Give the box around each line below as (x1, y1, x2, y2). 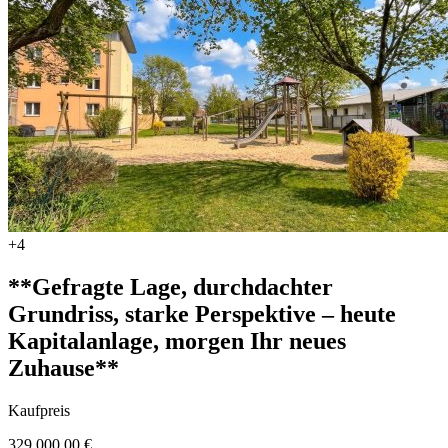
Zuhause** (8, 354, 119, 381)
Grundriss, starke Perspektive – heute (8, 300, 396, 327)
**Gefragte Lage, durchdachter (8, 273, 333, 300)
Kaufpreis (8, 401, 70, 419)
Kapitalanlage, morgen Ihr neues (8, 327, 346, 354)
